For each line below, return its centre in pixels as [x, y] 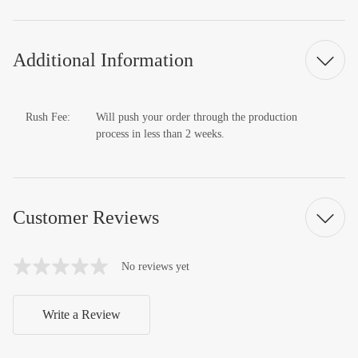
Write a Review [82, 314]
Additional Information [103, 60]
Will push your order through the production [197, 117]
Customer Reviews [86, 217]
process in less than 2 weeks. [160, 134]
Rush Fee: [48, 117]
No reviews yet [155, 266]
